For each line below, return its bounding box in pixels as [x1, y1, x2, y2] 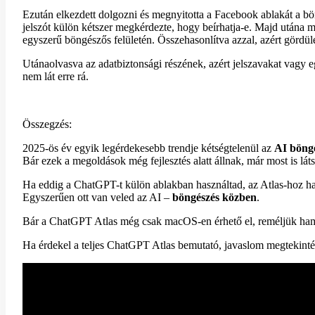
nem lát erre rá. [22, 70, 89, 82]
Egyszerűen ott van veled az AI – [22, 191, 172, 203]
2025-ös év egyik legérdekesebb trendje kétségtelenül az [22, 141, 274, 154]
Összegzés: [22, 117, 72, 130]
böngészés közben [172, 191, 257, 203]
